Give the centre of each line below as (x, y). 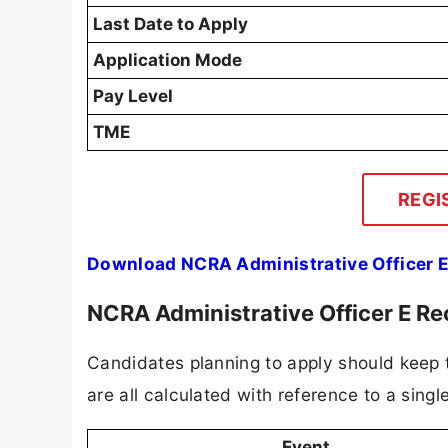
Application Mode (167, 60)
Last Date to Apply (170, 24)
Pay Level (133, 96)
